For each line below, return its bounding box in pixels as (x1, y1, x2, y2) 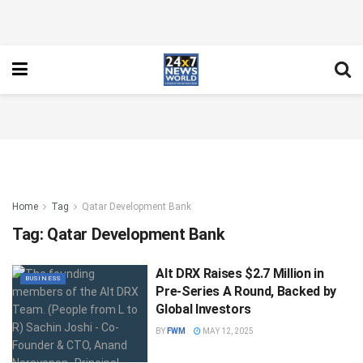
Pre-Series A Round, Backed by (156, 284, 336, 299)
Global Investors (156, 301, 252, 317)
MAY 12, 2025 (201, 327, 254, 335)
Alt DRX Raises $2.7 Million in (156, 266, 324, 281)
